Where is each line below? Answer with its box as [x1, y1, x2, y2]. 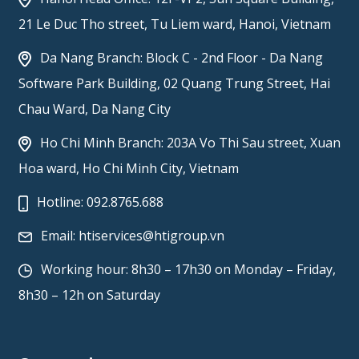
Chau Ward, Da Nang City [18, 100, 171, 119]
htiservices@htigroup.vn [78, 227, 224, 245]
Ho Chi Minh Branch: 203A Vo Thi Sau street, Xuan [36, 134, 341, 152]
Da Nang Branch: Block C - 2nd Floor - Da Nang [36, 49, 323, 67]
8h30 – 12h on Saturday [18, 286, 160, 305]
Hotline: [34, 193, 87, 212]
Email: [37, 227, 79, 245]
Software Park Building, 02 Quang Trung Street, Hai [18, 75, 330, 93]
